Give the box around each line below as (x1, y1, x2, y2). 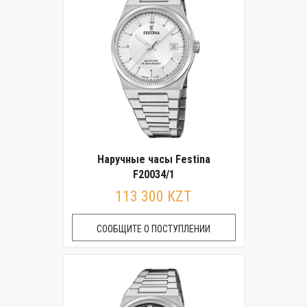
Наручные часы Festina (97, 153, 210, 166)
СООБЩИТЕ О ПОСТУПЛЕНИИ (97, 223, 210, 234)
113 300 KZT (115, 188, 192, 205)
